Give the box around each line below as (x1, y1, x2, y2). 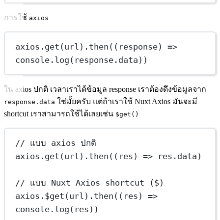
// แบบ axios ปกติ (15, 137, 97, 148)
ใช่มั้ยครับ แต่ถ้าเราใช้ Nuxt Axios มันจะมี (55, 97, 197, 106)
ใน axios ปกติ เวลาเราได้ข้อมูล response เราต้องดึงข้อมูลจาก (4, 85, 206, 94)
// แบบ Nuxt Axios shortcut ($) (15, 177, 165, 188)
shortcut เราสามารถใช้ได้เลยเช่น (4, 110, 115, 118)
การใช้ (4, 13, 29, 22)
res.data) (153, 151, 202, 161)
